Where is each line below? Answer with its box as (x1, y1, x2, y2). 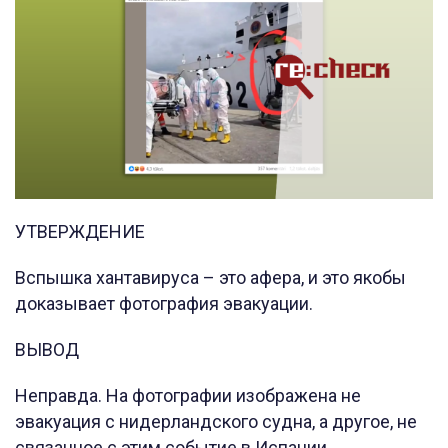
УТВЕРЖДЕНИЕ (15, 221, 145, 243)
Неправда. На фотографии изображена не (15, 385, 361, 407)
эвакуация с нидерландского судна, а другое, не (15, 411, 417, 433)
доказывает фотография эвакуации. (15, 293, 313, 315)
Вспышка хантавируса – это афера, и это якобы (15, 267, 406, 289)
